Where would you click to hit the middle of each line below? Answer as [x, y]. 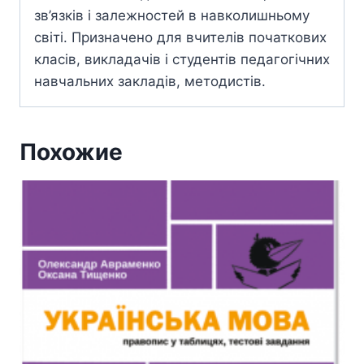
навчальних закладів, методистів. [150, 82]
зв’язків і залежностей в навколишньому [172, 16]
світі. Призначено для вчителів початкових [180, 38]
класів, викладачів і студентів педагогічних [182, 60]
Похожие [71, 152]
